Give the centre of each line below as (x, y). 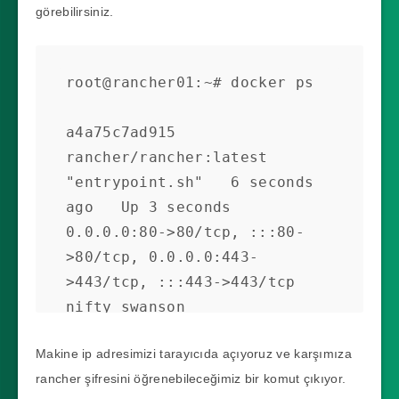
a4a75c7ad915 (121, 132)
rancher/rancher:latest (167, 157)
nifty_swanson (126, 306)
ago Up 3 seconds (149, 207)
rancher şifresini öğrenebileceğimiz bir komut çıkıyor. (191, 378)
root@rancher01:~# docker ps (190, 82)
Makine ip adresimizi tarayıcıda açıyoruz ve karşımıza (194, 353)
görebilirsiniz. (75, 11)
